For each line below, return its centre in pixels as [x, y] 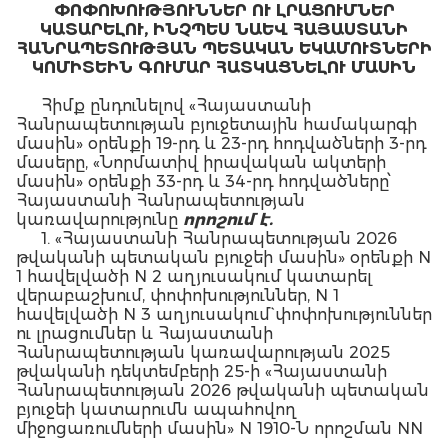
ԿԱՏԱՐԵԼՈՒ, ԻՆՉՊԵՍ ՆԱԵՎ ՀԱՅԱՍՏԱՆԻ [224, 29]
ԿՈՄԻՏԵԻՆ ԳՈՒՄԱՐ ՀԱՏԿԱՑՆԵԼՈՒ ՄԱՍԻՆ [224, 67]
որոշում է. [228, 219]
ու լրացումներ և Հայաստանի [144, 333]
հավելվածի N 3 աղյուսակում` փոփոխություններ [224, 314]
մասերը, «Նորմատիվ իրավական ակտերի [201, 162]
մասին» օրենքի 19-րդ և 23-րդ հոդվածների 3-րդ [221, 143]
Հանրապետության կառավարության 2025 [203, 352]
